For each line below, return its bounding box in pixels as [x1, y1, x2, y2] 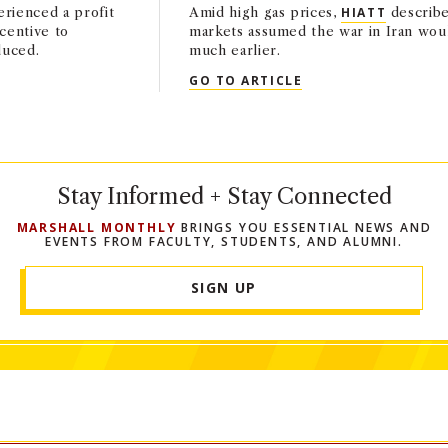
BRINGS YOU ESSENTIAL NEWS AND [176, 219, 432, 237]
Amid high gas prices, [189, 4, 342, 21]
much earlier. [189, 42, 281, 59]
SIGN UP [191, 278, 257, 298]
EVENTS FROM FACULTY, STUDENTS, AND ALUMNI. [45, 233, 403, 251]
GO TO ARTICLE [189, 71, 303, 89]
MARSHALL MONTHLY [16, 219, 177, 237]
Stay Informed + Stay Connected [56, 183, 392, 211]
